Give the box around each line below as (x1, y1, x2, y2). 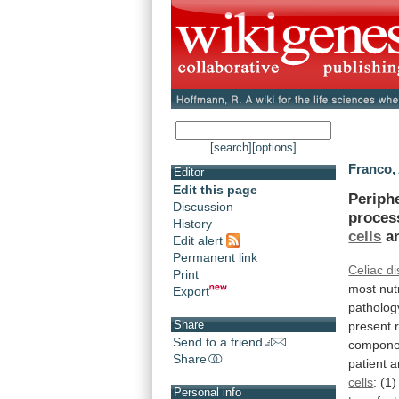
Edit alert (173, 232, 226, 248)
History (173, 216, 212, 232)
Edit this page (173, 183, 257, 198)
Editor (174, 166, 204, 180)
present (348, 318, 392, 333)
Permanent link (173, 249, 257, 265)
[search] (210, 141, 252, 155)
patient (348, 355, 387, 370)
